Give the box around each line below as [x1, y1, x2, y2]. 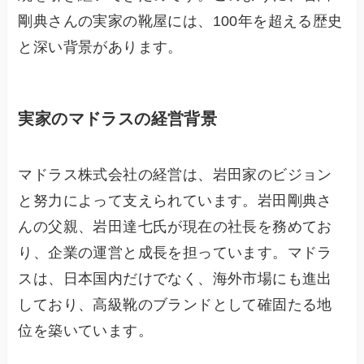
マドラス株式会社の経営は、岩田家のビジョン [18, 167, 332, 184]
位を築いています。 [18, 323, 154, 340]
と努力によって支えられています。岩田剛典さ [18, 193, 332, 210]
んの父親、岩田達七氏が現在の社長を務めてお [18, 219, 332, 236]
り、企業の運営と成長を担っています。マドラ [18, 245, 332, 262]
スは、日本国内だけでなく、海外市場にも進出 [18, 271, 332, 288]
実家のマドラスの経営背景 [18, 109, 218, 128]
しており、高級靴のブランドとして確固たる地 [18, 297, 332, 314]
